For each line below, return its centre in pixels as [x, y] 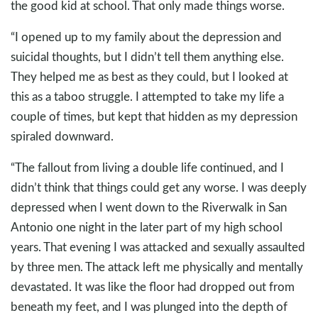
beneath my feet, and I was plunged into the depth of [149, 307]
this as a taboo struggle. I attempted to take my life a [147, 97]
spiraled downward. [62, 136]
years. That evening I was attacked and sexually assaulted [158, 247]
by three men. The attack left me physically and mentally [157, 267]
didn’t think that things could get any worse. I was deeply [159, 187]
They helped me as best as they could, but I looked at [149, 77]
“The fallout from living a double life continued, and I [147, 168]
